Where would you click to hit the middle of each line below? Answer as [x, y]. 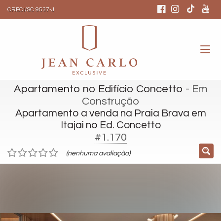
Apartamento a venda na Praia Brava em [110, 113]
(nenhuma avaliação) [98, 153]
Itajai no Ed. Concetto [110, 125]
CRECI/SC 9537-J [31, 10]
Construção [110, 101]
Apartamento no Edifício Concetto [98, 89]
